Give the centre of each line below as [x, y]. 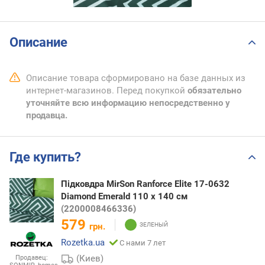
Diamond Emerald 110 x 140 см [124, 196]
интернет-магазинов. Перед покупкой [107, 91]
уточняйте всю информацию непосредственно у [128, 103]
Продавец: [32, 257]
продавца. [47, 116]
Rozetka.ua [83, 242]
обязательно [214, 91]
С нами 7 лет [143, 243]
